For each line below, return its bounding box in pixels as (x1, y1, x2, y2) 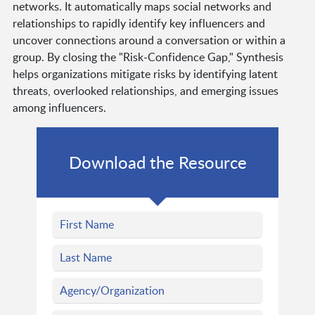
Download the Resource (68, 150, 247, 174)
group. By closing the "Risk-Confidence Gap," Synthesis (12, 49, 283, 65)
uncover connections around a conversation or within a (12, 32, 285, 48)
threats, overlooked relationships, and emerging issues (12, 82, 278, 98)
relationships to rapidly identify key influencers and (12, 15, 265, 31)
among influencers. (12, 99, 106, 115)
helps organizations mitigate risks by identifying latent (12, 65, 278, 82)
